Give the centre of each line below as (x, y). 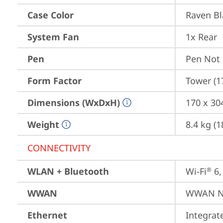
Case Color (51, 15)
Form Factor (55, 81)
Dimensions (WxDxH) (74, 103)
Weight (43, 124)
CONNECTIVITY (59, 148)
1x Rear (201, 37)
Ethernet (47, 215)
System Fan (53, 37)
